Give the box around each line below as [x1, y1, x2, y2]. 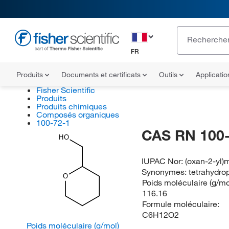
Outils [159, 70, 179, 79]
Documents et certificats [61, 70, 143, 79]
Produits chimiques [36, 101, 107, 111]
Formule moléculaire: [142, 199, 219, 209]
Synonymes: [142, 167, 189, 177]
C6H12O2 [142, 210, 179, 220]
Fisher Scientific [36, 85, 95, 95]
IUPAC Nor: [142, 156, 186, 166]
